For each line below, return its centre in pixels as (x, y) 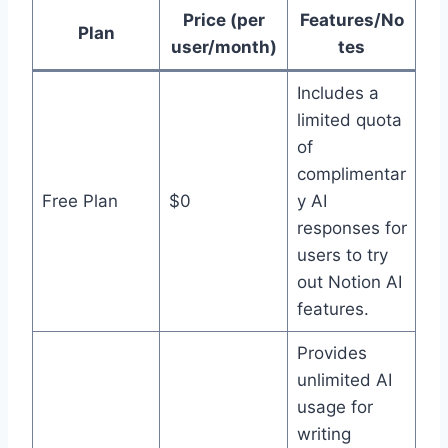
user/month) (223, 47)
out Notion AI (349, 282)
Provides (331, 353)
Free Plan (79, 201)
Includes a (337, 93)
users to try (342, 255)
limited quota (349, 120)
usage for (334, 407)
